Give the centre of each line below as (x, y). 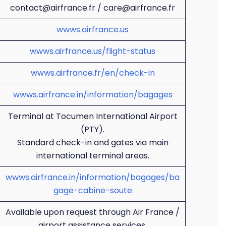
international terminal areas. (93, 156)
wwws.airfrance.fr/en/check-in (93, 73)
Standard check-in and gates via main (93, 143)
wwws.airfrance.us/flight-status (93, 51)
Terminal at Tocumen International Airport (93, 116)
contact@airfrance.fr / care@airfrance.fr (93, 8)
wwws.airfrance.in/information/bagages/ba (93, 177)
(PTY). (93, 129)
